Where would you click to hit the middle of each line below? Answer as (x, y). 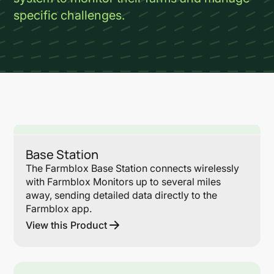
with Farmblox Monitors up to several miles (124, 182)
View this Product (67, 225)
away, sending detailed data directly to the (122, 195)
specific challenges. (69, 15)
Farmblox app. (59, 209)
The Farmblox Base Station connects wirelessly (133, 168)
